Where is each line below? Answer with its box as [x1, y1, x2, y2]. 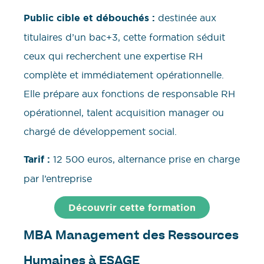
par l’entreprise [24, 172, 92, 184]
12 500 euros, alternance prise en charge [50, 153, 240, 165]
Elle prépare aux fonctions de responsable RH [24, 88, 235, 100]
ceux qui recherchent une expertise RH [24, 50, 203, 62]
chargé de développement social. [24, 126, 177, 138]
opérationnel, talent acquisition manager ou [24, 107, 224, 119]
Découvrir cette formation [68, 201, 196, 214]
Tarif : [24, 153, 50, 166]
